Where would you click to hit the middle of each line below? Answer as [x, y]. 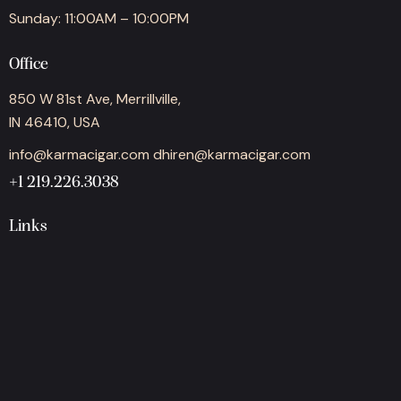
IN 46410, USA [55, 122]
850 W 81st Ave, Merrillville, [95, 98]
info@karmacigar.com [79, 154]
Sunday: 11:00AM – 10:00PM [99, 18]
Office [29, 65]
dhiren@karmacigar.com [232, 154]
